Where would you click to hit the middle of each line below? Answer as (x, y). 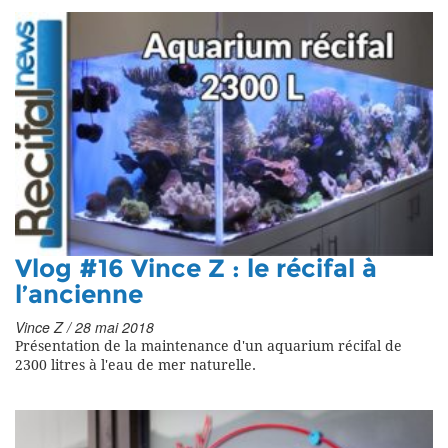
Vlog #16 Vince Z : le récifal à (196, 268)
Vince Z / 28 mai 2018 (84, 326)
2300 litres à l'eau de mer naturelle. (135, 365)
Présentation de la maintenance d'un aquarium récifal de (208, 346)
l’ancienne (79, 294)
